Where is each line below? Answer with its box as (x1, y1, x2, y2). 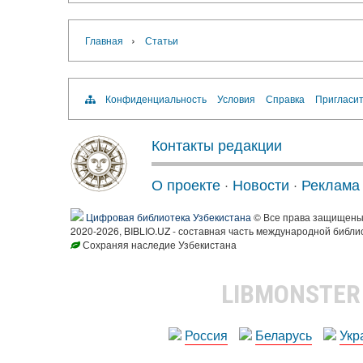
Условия (216, 92, 255, 105)
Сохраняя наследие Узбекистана (80, 237, 237, 251)
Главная (84, 33, 123, 47)
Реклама (301, 173, 360, 194)
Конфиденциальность (105, 92, 207, 105)
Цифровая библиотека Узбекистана (86, 210, 251, 224)
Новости (233, 173, 289, 194)
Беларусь (255, 326, 312, 344)
